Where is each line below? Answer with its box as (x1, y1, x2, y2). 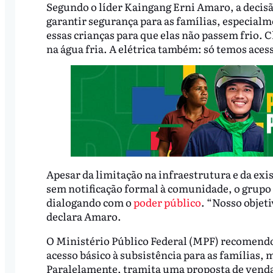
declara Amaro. (46, 208, 121, 224)
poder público (133, 194, 201, 210)
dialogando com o (46, 194, 133, 210)
